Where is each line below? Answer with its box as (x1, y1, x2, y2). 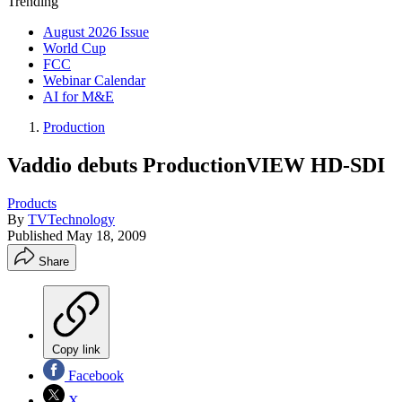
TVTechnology (28, 211, 115, 227)
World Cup (43, 40, 106, 56)
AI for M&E (43, 89, 114, 104)
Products (7, 195, 57, 211)
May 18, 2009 (66, 227, 146, 243)
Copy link (52, 342, 100, 356)
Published (7, 227, 66, 243)
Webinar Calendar (43, 73, 145, 88)
